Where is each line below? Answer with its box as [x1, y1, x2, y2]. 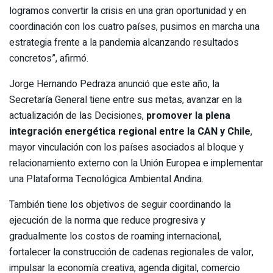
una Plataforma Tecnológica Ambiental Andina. [9, 171, 204, 186]
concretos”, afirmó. [9, 51, 88, 66]
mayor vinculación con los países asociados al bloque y [9, 140, 244, 155]
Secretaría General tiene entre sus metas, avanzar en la [9, 92, 242, 107]
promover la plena [146, 108, 230, 123]
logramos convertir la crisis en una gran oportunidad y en [9, 3, 246, 18]
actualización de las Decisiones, [9, 108, 146, 123]
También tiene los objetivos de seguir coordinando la [9, 197, 231, 212]
